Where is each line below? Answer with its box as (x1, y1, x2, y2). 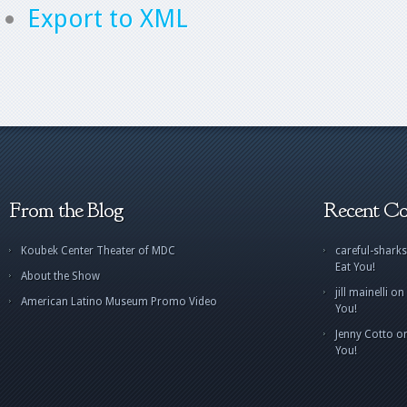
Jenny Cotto (335, 328, 393, 341)
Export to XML (27, 4, 188, 34)
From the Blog (9, 196, 124, 223)
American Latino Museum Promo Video (21, 295, 217, 308)
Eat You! (335, 261, 375, 273)
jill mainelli (335, 286, 388, 299)
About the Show (21, 270, 100, 283)
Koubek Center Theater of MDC (21, 244, 175, 257)
